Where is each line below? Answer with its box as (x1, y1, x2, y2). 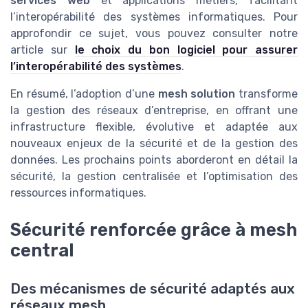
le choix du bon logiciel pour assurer (74, 43, 298, 57)
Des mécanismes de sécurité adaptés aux (10, 280, 295, 298)
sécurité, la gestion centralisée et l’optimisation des (10, 170, 298, 184)
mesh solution (157, 87, 236, 101)
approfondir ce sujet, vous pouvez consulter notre (10, 27, 298, 41)
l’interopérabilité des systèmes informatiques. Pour (10, 10, 298, 24)
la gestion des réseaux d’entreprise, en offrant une (10, 104, 298, 118)
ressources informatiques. (10, 186, 146, 200)
